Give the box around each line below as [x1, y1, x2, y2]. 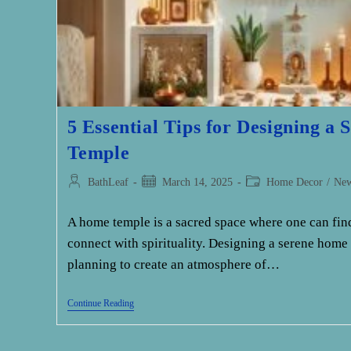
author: [66, 192, 98, 204]
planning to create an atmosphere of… [67, 257, 280, 273]
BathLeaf [87, 176, 128, 189]
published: [140, 192, 186, 204]
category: [244, 192, 286, 204]
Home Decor [266, 176, 323, 189]
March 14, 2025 [161, 176, 233, 189]
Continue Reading [67, 298, 134, 309]
